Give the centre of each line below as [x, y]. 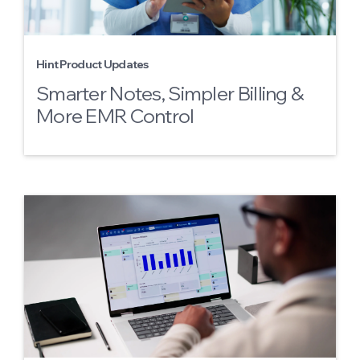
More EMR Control [115, 116]
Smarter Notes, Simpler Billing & [170, 93]
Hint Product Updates [92, 64]
